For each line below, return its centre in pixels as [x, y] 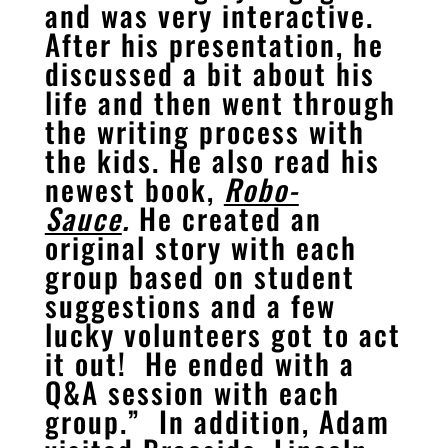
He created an [230, 218]
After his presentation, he [214, 44]
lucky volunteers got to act [222, 334]
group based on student [199, 276]
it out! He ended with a [199, 363]
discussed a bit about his [209, 73]
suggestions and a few [190, 305]
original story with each [200, 247]
